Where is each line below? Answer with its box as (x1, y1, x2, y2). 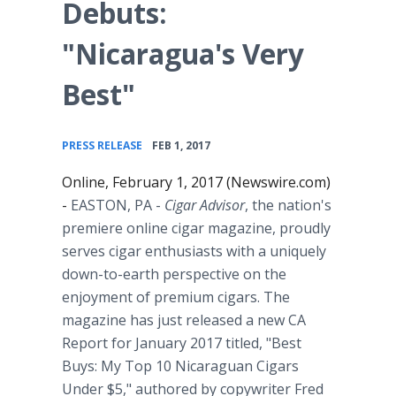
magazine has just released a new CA (62, 310, 306, 330)
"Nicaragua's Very (62, 34, 304, 72)
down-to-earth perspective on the (62, 264, 286, 284)
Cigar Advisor (164, 195, 245, 215)
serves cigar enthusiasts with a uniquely (62, 241, 326, 261)
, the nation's (245, 195, 331, 215)
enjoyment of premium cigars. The (62, 287, 290, 307)
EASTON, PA (71, 195, 152, 215)
